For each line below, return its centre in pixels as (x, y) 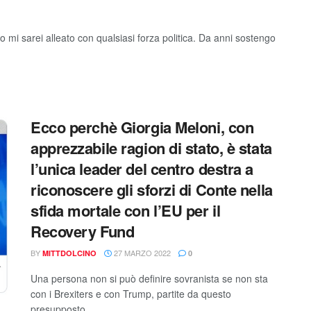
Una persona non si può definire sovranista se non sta (149, 278)
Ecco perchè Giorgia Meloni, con (142, 127)
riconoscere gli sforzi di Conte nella (152, 190)
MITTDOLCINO (69, 253)
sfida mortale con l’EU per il (126, 210)
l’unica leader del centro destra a (142, 169)
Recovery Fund (83, 231)
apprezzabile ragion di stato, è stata (151, 148)
